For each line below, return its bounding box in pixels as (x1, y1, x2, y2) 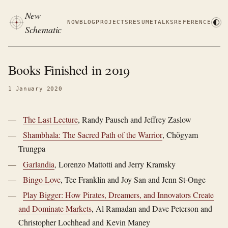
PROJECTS (96, 19, 129, 25)
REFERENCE (174, 19, 212, 25)
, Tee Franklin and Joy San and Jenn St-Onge (61, 174, 206, 185)
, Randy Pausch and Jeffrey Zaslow (78, 114, 192, 125)
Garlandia (23, 158, 55, 169)
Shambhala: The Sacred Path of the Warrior (23, 129, 163, 140)
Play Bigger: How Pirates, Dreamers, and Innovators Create (23, 189, 214, 200)
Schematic (25, 23, 62, 36)
